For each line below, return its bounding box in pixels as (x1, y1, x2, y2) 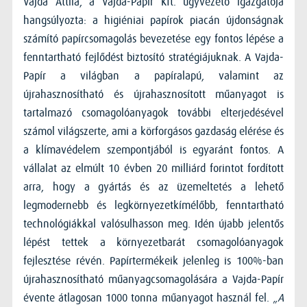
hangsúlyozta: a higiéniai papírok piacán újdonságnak (23, 14, 284, 27)
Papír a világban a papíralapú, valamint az (23, 69, 284, 82)
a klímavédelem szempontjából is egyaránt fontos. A (23, 143, 284, 156)
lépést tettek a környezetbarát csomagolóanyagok (23, 236, 284, 249)
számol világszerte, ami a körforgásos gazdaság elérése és (23, 125, 284, 138)
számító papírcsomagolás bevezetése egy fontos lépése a (23, 32, 284, 45)
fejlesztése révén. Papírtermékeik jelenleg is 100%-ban (23, 254, 284, 267)
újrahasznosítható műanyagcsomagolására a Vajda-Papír (23, 273, 284, 286)
